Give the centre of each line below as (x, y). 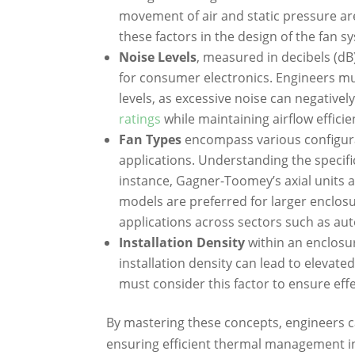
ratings (140, 118)
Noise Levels (158, 57)
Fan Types (151, 139)
